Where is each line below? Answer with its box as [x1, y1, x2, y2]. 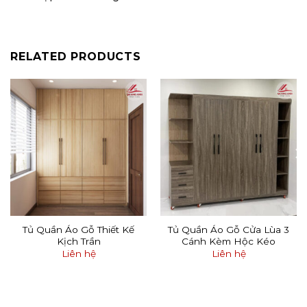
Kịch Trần [56, 235, 101, 247]
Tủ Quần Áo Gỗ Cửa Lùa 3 [168, 223, 289, 235]
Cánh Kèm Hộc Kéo [182, 235, 275, 247]
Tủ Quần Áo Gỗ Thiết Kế [23, 223, 134, 235]
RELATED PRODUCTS [10, 50, 141, 64]
